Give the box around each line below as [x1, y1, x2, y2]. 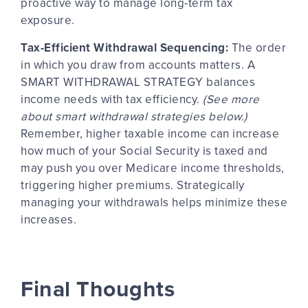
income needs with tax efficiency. [21, 90, 203, 107]
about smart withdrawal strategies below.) [21, 107, 247, 124]
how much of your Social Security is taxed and [21, 142, 268, 159]
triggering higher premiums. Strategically [21, 176, 245, 193]
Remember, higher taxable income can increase [21, 124, 279, 142]
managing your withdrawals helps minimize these [21, 193, 287, 210]
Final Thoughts [21, 272, 175, 305]
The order [231, 38, 286, 56]
